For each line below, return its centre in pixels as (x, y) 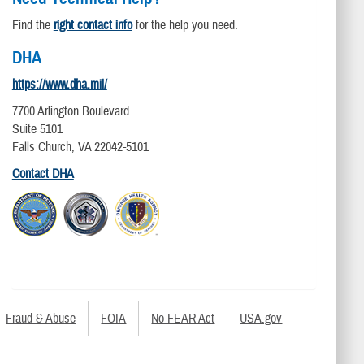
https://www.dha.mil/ (59, 84)
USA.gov (261, 318)
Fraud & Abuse (41, 318)
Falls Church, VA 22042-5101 (80, 147)
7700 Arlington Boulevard (70, 112)
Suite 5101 (37, 130)
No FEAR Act (183, 318)
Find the (32, 26)
